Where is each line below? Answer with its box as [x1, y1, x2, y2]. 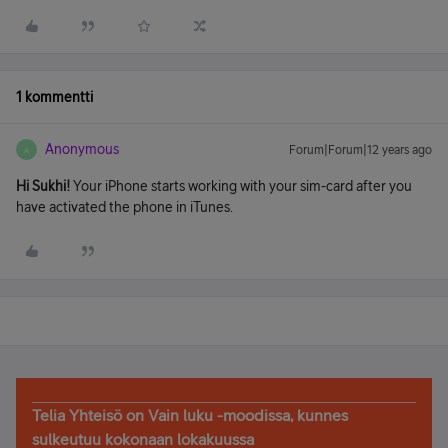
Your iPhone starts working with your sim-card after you [70, 178, 412, 194]
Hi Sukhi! [16, 178, 70, 194]
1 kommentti [16, 89, 93, 105]
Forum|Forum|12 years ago [289, 143, 432, 157]
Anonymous [45, 141, 119, 157]
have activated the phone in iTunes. [16, 199, 233, 215]
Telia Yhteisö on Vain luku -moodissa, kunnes [32, 406, 348, 424]
